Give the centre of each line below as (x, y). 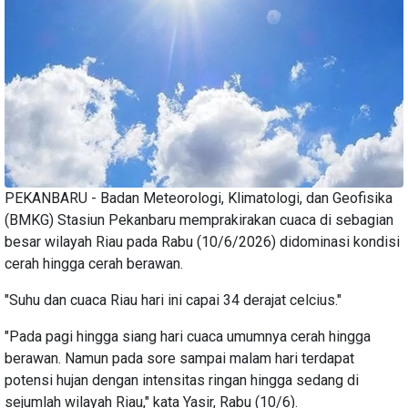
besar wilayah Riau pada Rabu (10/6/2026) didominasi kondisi (202, 241)
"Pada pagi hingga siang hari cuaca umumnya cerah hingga (188, 336)
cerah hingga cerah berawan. (94, 263)
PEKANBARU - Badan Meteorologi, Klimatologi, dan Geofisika (199, 198)
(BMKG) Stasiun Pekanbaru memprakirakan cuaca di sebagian (199, 219)
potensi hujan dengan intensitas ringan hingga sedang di (182, 380)
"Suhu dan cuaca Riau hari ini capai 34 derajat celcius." (173, 300)
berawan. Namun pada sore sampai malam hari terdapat (179, 358)
